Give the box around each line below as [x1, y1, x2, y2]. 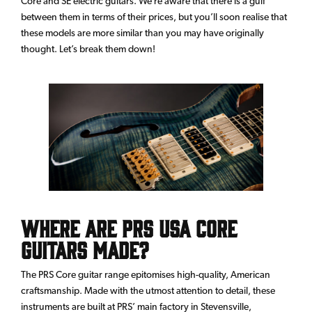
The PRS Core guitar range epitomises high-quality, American [21, 269, 270, 281]
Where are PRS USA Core [21, 214, 237, 242]
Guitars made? [21, 235, 149, 263]
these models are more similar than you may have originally [21, 27, 264, 39]
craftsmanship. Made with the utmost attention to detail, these [21, 285, 275, 297]
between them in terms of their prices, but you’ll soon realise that [21, 11, 287, 23]
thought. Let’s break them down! [21, 43, 155, 55]
